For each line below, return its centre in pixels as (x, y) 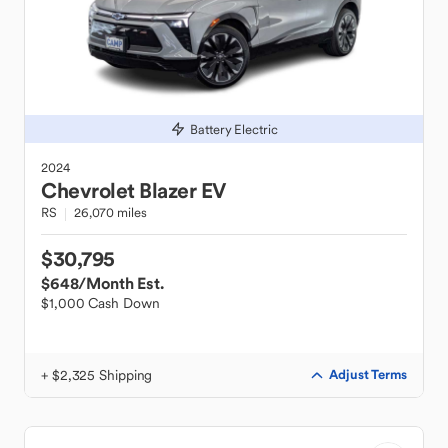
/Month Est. (121, 283)
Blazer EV (182, 190)
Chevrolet (88, 190)
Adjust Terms (368, 374)
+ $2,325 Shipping (97, 375)
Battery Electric (234, 129)
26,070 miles (110, 212)
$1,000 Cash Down (100, 303)
